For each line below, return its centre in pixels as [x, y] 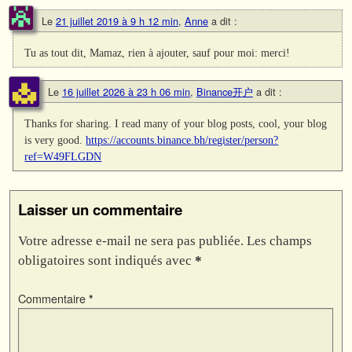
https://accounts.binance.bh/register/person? [182, 139]
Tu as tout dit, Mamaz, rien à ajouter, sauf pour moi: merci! [158, 52]
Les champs [279, 241]
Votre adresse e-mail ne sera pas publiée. [131, 241]
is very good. [55, 139]
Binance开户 [225, 91]
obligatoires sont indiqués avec [106, 261]
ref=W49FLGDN [63, 156]
